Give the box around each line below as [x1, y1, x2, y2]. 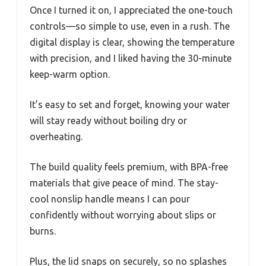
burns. [30, 225, 56, 236]
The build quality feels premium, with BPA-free [30, 161, 228, 172]
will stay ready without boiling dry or [30, 115, 187, 126]
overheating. [30, 131, 83, 142]
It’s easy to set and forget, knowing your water [30, 99, 230, 110]
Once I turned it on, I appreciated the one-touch [30, 4, 233, 15]
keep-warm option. [30, 68, 110, 80]
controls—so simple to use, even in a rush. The [30, 20, 230, 31]
